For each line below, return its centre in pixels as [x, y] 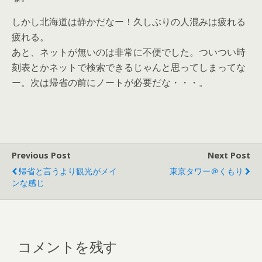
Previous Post [41, 155]
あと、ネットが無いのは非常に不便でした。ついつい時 [129, 52]
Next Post [229, 155]
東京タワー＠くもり [206, 171]
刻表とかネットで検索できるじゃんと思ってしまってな [129, 67]
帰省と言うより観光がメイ [68, 171]
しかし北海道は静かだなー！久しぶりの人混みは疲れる [129, 22]
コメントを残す [68, 245]
